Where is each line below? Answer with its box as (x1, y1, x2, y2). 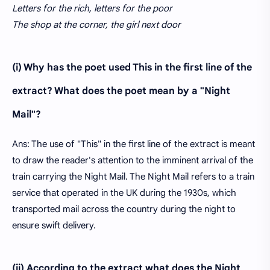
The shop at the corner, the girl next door (12, 19, 181, 30)
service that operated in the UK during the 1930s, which (12, 187, 236, 198)
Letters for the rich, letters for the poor (12, 2, 172, 14)
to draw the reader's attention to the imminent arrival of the (12, 154, 253, 166)
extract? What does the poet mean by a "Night (12, 84, 230, 97)
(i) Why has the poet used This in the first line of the (12, 61, 252, 74)
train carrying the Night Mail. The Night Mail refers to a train (12, 171, 254, 182)
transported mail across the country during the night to (12, 203, 236, 215)
